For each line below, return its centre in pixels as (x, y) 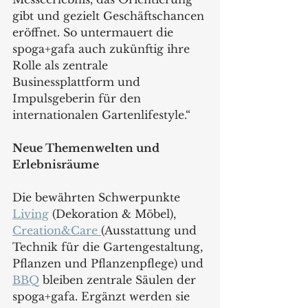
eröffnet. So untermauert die (95, 33)
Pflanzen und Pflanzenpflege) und (110, 264)
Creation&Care (57, 231)
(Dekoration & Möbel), (114, 214)
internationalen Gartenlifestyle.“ (103, 115)
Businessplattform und (78, 82)
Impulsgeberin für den (78, 99)
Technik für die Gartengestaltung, (109, 247)
